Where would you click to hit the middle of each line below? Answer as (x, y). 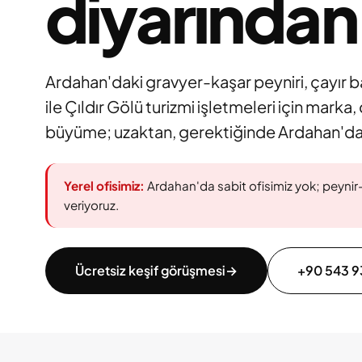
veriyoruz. (91, 204)
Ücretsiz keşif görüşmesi (150, 270)
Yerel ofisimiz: (104, 185)
